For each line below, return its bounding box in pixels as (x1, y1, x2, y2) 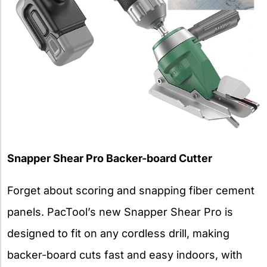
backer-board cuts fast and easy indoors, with (7, 248, 243, 261)
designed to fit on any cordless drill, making (7, 226, 229, 240)
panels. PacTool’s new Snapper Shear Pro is (7, 205, 233, 218)
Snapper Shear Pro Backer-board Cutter (7, 151, 215, 164)
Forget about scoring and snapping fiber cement (7, 184, 254, 197)
